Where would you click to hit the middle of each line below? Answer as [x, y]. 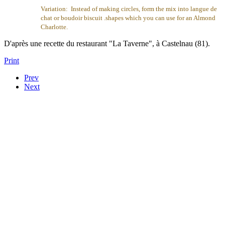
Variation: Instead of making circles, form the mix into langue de [129, 9]
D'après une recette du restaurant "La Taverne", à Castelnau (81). [107, 44]
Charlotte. [54, 27]
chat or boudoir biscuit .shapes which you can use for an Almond [128, 18]
